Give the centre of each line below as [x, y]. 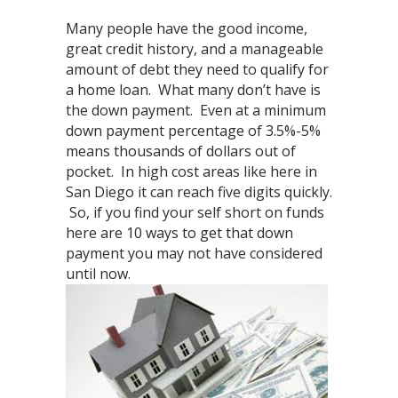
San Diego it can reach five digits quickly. [199, 192]
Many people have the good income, [187, 28]
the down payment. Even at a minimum [196, 110]
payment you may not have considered [194, 253]
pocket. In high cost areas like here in [191, 171]
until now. [98, 274]
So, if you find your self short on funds [195, 212]
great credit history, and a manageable [195, 49]
